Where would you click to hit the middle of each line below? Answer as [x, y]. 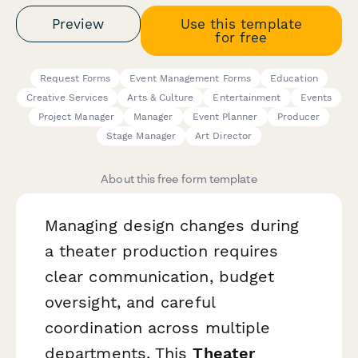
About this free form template [179, 179]
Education [294, 79]
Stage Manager [141, 136]
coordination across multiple [158, 328]
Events [316, 98]
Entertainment [247, 98]
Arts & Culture [161, 98]
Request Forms [76, 79]
